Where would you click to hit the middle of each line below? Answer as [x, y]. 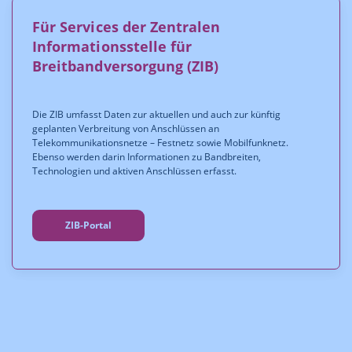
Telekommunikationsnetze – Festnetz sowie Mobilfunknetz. [160, 143]
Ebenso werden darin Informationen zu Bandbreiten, [147, 157]
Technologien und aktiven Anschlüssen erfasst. [134, 171]
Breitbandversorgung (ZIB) [126, 66]
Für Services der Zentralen [126, 27]
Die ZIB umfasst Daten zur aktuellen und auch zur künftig [156, 114]
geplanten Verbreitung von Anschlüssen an [126, 128]
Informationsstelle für [112, 46]
